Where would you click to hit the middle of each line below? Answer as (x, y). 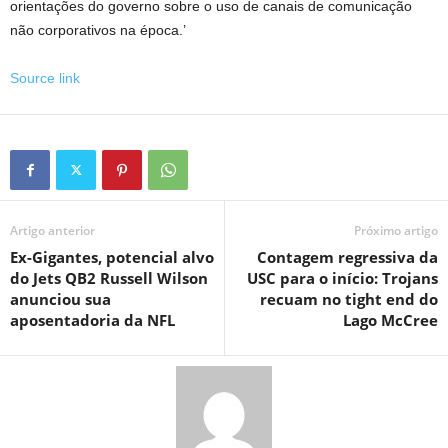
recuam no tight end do (349, 299)
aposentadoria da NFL (92, 320)
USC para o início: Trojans (342, 278)
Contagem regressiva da (347, 257)
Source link (45, 78)
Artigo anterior (52, 230)
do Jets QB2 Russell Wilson (109, 278)
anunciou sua (60, 299)
